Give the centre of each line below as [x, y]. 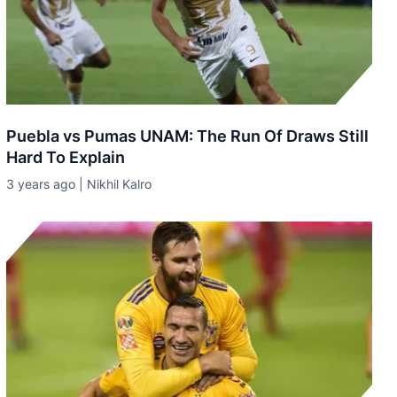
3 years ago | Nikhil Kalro [78, 184]
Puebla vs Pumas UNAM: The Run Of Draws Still [187, 136]
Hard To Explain [65, 157]
